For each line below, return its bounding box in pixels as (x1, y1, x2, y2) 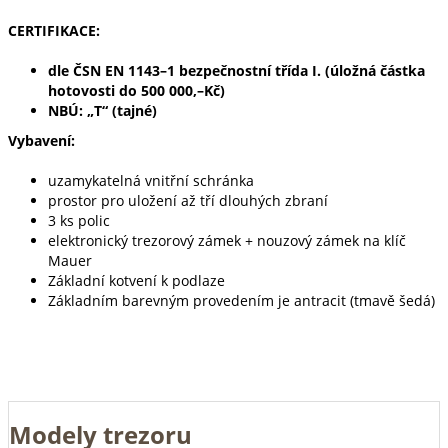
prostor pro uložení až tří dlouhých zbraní (48, 191, 328, 210)
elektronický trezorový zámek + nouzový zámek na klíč (48, 231, 406, 250)
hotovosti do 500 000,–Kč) (48, 81, 225, 100)
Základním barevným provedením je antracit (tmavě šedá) (48, 291, 435, 310)
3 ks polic (48, 211, 110, 230)
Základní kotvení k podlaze (48, 271, 225, 290)
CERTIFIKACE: (8, 21, 100, 40)
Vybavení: (8, 131, 75, 150)
